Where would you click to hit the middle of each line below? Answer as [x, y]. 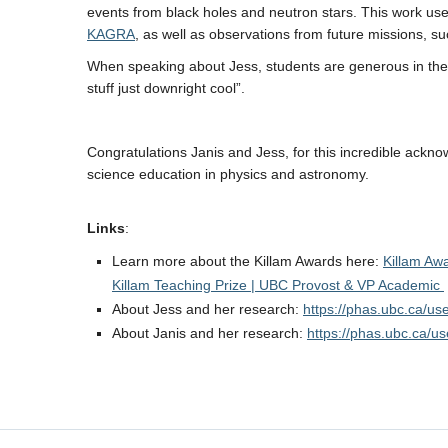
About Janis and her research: [209, 333]
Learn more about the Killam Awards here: [247, 261]
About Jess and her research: [207, 309]
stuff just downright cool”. [168, 88]
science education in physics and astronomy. [228, 174]
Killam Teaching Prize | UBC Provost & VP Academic [278, 285]
